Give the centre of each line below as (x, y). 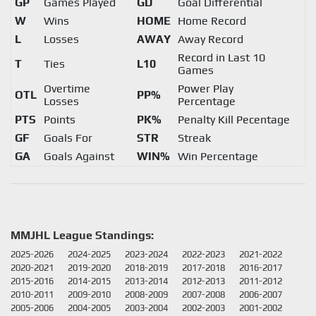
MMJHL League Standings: (82, 235)
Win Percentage (218, 156)
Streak (194, 138)
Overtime (67, 89)
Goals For (68, 138)
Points (59, 120)
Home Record (212, 21)
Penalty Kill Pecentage (233, 120)
